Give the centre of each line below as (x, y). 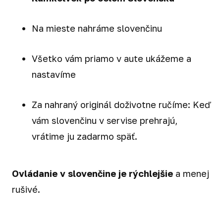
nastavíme (54, 74)
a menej (191, 173)
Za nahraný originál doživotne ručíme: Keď (121, 104)
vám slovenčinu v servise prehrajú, (105, 120)
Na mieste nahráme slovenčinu (97, 28)
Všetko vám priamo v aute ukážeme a (111, 58)
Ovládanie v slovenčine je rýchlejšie (92, 173)
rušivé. (26, 189)
